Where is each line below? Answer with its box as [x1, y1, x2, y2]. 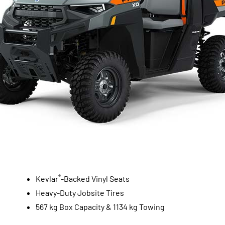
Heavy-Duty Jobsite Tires [35, 188, 124, 197]
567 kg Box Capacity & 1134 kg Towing [35, 202, 165, 211]
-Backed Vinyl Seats [60, 174, 130, 183]
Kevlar [35, 174, 58, 183]
